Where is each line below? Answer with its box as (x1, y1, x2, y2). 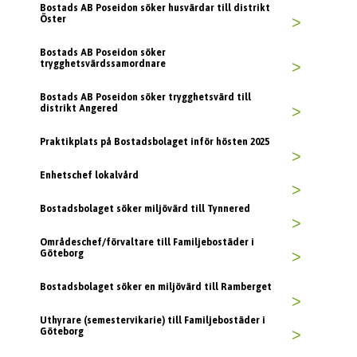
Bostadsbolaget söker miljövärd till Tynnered (40, 203, 250, 215)
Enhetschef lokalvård (40, 170, 139, 182)
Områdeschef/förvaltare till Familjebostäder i (40, 237, 254, 249)
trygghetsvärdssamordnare (40, 58, 166, 70)
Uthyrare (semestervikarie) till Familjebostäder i (40, 315, 265, 327)
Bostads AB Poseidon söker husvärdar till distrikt (40, 2, 270, 14)
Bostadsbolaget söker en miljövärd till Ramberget (40, 281, 272, 293)
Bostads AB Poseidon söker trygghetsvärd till (40, 92, 251, 104)
